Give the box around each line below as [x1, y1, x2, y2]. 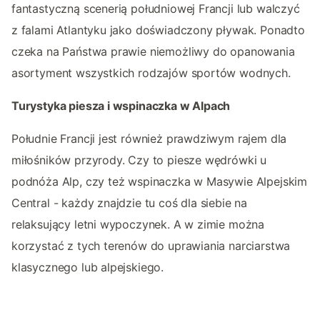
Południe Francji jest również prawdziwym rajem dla [11, 131, 287, 146]
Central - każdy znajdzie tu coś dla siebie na [11, 196, 248, 211]
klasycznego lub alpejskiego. [11, 260, 164, 275]
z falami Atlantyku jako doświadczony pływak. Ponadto [11, 23, 305, 38]
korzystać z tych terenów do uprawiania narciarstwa [11, 239, 291, 254]
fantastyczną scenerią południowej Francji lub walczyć [11, 1, 300, 16]
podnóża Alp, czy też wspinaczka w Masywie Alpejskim [11, 174, 308, 189]
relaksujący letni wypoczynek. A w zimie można [11, 217, 265, 232]
